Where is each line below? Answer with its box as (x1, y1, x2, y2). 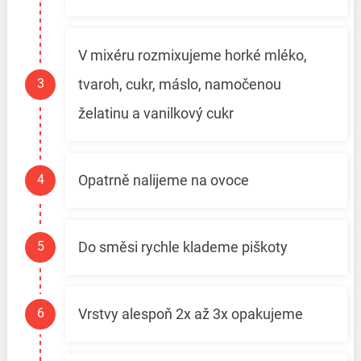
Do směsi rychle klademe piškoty (77, 239, 288, 256)
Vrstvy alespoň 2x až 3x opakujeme (77, 305, 303, 323)
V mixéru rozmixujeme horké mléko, (77, 47, 307, 64)
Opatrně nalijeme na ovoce (77, 172, 249, 189)
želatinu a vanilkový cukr (77, 105, 234, 122)
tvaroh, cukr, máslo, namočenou (77, 76, 281, 93)
